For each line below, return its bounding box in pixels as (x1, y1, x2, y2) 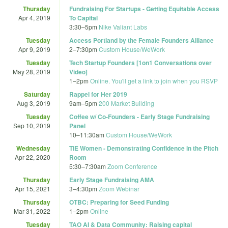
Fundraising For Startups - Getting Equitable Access (69, 4, 219, 13)
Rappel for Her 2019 (69, 89, 127, 99)
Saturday (24, 89, 50, 99)
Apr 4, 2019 (18, 13, 50, 22)
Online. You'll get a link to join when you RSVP (90, 76, 218, 85)
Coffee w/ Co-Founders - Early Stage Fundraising (69, 111, 210, 121)
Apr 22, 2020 (15, 152, 50, 161)
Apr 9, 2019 (18, 44, 50, 53)
